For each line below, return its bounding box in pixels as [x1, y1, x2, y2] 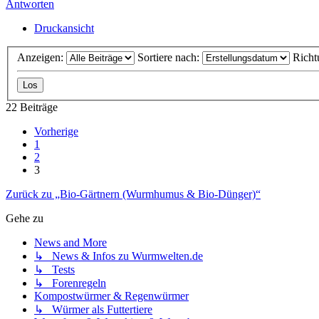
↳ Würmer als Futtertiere [34, 303, 152, 316]
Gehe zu [6, 212, 43, 225]
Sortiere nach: [137, 51, 202, 64]
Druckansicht [34, 21, 94, 34]
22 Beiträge [6, 101, 58, 114]
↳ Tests [34, 263, 75, 276]
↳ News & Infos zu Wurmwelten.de [34, 250, 203, 263]
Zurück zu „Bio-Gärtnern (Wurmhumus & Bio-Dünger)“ [6, 188, 261, 201]
